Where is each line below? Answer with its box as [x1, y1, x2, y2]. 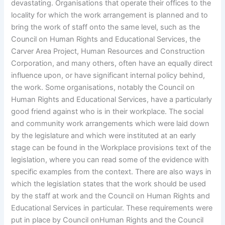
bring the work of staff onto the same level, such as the [11, 23, 200, 32]
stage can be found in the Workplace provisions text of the [11, 143, 211, 153]
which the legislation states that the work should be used [11, 179, 206, 189]
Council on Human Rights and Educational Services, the [11, 35, 201, 44]
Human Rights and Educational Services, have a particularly [11, 95, 212, 104]
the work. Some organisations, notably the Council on [11, 83, 195, 92]
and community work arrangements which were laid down [11, 119, 210, 129]
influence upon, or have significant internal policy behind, [11, 71, 205, 80]
